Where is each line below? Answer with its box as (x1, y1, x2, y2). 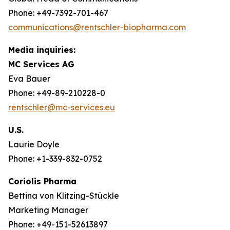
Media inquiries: (8, 45, 75, 55)
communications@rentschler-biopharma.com (8, 22, 186, 32)
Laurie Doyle (8, 139, 60, 149)
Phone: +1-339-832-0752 (8, 154, 102, 164)
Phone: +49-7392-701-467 (8, 8, 108, 18)
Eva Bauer (8, 73, 50, 84)
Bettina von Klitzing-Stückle (8, 190, 119, 201)
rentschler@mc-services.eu (8, 102, 115, 112)
